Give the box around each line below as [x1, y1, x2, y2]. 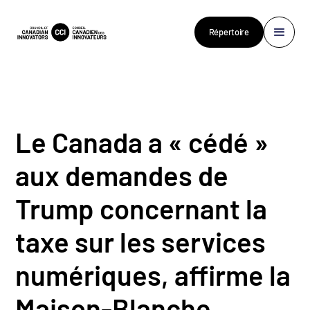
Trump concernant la [15, 191, 268, 225]
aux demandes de [15, 158, 229, 192]
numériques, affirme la [15, 257, 291, 291]
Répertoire [208, 26, 249, 38]
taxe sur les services [15, 224, 266, 258]
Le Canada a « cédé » [15, 125, 269, 158]
